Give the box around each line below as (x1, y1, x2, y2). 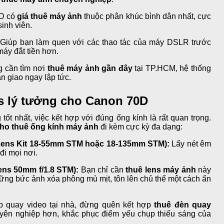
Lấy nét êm (169, 139, 211, 148)
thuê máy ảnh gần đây (47, 63, 132, 72)
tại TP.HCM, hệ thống (132, 63, 211, 72)
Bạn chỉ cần (78, 165, 126, 174)
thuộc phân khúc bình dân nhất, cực (82, 11, 211, 20)
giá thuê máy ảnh (16, 11, 82, 20)
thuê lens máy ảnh (125, 165, 196, 174)
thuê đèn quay (154, 200, 211, 209)
